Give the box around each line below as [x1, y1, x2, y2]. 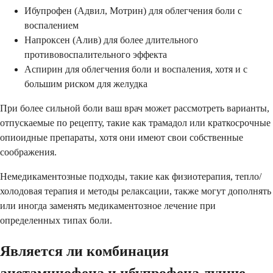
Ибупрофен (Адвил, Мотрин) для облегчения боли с [24, 5, 242, 16]
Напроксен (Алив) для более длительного [24, 35, 198, 46]
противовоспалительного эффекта [24, 49, 167, 60]
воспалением [24, 20, 79, 31]
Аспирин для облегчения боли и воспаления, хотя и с [24, 64, 247, 75]
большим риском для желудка [24, 79, 147, 90]
